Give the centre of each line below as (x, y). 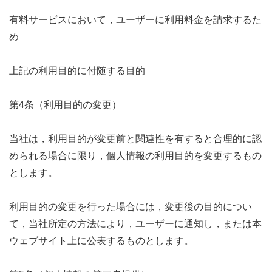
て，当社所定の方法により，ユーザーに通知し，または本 (135, 223)
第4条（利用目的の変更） (65, 104)
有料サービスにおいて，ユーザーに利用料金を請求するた (135, 19)
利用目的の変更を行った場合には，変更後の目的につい (131, 206)
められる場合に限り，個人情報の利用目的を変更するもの (135, 155)
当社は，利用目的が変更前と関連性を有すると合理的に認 (135, 138)
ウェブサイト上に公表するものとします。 (101, 240)
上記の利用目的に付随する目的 (77, 70)
